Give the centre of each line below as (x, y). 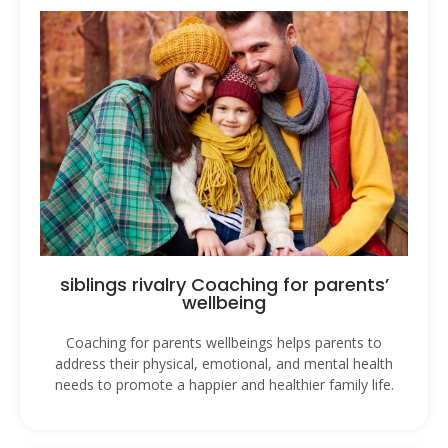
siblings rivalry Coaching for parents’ (224, 285)
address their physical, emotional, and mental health (224, 364)
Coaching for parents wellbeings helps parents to (224, 343)
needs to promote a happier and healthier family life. (224, 385)
